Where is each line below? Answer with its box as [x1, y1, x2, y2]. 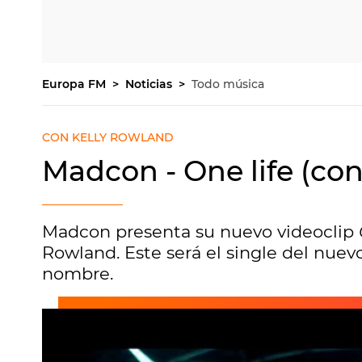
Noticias [125, 77, 175, 91]
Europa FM [42, 77, 109, 91]
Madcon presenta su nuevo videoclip [42, 221, 359, 242]
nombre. [42, 263, 113, 284]
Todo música [192, 77, 264, 91]
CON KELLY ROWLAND [42, 130, 174, 145]
